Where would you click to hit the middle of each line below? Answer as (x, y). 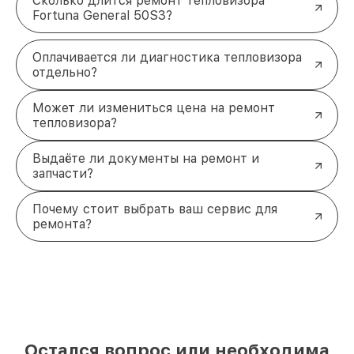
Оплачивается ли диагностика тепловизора (167, 58)
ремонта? (62, 224)
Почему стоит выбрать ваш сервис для (155, 209)
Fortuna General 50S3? (102, 16)
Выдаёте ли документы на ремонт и (146, 159)
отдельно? (65, 73)
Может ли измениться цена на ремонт (154, 108)
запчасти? (63, 174)
